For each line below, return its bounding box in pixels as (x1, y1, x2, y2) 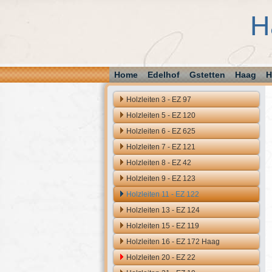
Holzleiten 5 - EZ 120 (126, 111, 195, 120)
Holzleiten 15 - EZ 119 (126, 222, 199, 230)
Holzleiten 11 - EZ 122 (126, 190, 199, 199)
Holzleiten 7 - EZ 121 (126, 143, 195, 151)
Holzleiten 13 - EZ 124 (126, 206, 200, 214)
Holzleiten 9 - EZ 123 (126, 174, 195, 183)
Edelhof (147, 70, 180, 80)
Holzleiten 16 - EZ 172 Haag (126, 237, 220, 246)
